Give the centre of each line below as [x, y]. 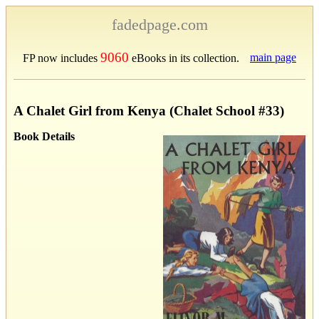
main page [273, 57]
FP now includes [62, 58]
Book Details [44, 136]
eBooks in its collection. [184, 58]
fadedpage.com [159, 25]
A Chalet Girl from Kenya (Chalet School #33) [149, 110]
